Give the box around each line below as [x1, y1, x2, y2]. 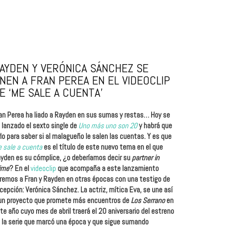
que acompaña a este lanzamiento [56, 163, 159, 173]
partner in [132, 152, 159, 162]
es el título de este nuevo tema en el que [42, 141, 163, 152]
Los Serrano [131, 195, 165, 205]
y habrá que [137, 120, 172, 130]
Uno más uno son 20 [78, 120, 137, 130]
